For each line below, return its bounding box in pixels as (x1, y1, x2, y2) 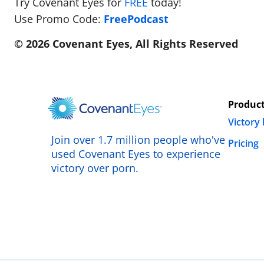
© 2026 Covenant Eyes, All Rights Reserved (14, 36, 238, 51)
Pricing (228, 137, 259, 150)
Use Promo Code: (14, 12, 104, 27)
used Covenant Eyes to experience (51, 147, 220, 161)
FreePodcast (104, 12, 169, 27)
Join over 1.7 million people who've (51, 133, 225, 147)
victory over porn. (51, 161, 138, 176)
